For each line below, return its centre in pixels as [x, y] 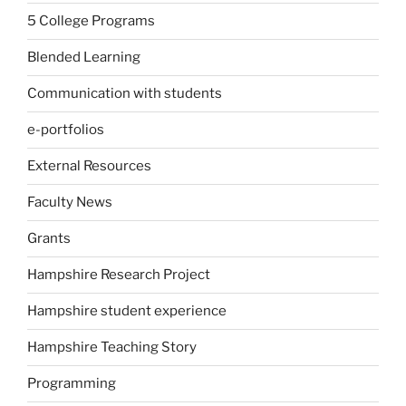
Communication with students [125, 94]
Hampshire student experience [127, 311]
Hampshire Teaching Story [112, 348]
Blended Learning [84, 58]
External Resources [89, 166]
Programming [72, 384]
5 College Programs [91, 21]
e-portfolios [66, 130]
